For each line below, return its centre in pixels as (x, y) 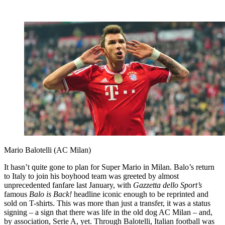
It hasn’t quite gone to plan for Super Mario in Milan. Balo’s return (109, 167)
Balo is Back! (50, 194)
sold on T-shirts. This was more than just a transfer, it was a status (107, 203)
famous (17, 194)
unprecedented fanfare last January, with (69, 185)
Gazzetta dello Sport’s (167, 185)
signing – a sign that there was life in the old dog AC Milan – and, (108, 212)
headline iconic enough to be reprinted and (140, 194)
